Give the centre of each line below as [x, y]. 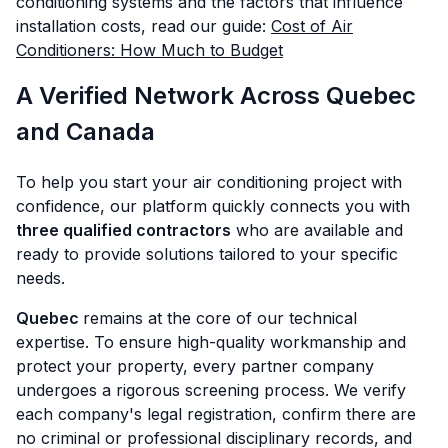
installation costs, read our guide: [143, 26]
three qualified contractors [123, 230]
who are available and [317, 230]
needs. [40, 278]
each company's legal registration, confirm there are [216, 414]
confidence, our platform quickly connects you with [213, 206]
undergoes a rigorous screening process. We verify [211, 390]
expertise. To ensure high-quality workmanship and [211, 342]
